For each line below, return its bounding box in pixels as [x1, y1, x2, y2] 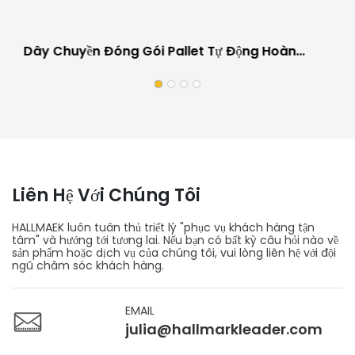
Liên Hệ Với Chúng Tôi [12, 182, 200, 208]
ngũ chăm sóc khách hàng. [12, 257, 164, 273]
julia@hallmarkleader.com [125, 319, 323, 339]
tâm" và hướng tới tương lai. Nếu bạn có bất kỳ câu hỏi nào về [12, 231, 338, 248]
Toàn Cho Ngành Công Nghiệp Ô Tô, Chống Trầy [23, 61, 328, 80]
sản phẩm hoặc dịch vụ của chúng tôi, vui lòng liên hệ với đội [12, 244, 336, 261]
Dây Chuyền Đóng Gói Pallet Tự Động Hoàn [23, 42, 296, 61]
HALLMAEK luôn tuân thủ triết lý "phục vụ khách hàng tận [12, 219, 315, 235]
